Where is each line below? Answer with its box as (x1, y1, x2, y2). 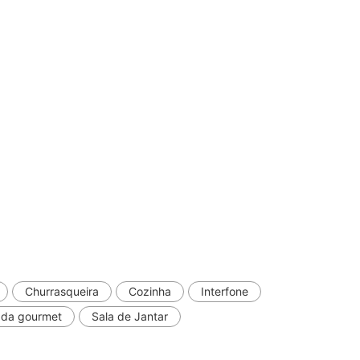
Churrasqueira (25, 284, 99, 298)
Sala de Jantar (92, 309, 168, 323)
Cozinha (129, 284, 171, 298)
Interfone (201, 284, 248, 298)
